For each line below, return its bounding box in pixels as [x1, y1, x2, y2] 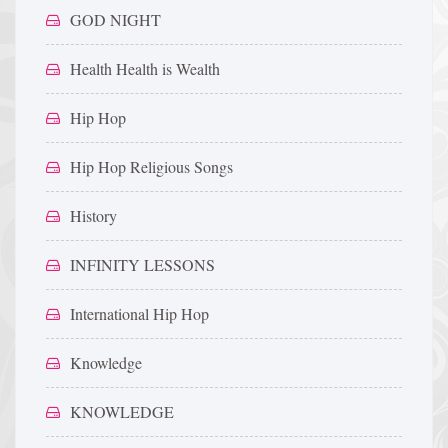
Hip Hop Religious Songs [70, 156, 233, 177]
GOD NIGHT [70, 9, 161, 30]
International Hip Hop [70, 303, 209, 324]
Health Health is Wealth [70, 58, 220, 79]
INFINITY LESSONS [70, 254, 215, 275]
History [70, 205, 117, 226]
